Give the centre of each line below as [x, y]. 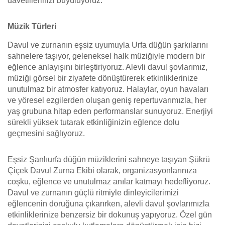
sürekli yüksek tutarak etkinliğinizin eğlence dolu [93, 122]
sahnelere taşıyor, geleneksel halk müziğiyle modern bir [106, 56]
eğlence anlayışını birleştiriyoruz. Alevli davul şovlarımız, [107, 67]
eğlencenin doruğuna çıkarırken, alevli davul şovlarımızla [108, 204]
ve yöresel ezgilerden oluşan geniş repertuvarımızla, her [107, 100]
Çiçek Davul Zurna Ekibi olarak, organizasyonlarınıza [102, 171]
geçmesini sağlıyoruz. [46, 133]
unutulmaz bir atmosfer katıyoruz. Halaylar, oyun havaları [108, 89]
